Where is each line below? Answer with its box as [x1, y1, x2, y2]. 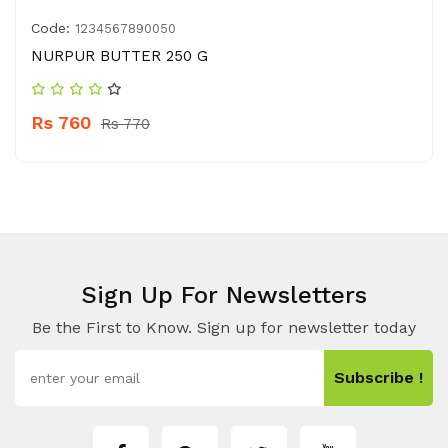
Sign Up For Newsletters [81, 281, 367, 309]
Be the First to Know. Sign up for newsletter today [32, 318, 416, 337]
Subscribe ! [334, 368, 423, 387]
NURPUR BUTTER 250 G [31, 47, 208, 65]
